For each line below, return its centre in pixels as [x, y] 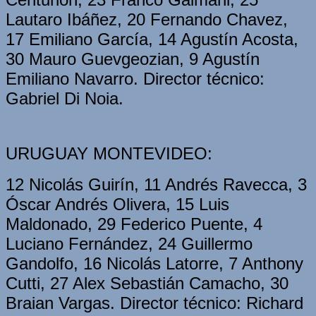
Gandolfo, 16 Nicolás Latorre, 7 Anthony [154, 263]
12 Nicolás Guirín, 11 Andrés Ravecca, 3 [156, 184]
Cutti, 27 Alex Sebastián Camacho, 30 [147, 283]
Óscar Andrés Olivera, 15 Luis [117, 204]
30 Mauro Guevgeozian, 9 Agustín [133, 59]
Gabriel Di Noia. [65, 98]
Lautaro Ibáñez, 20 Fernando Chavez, [147, 19]
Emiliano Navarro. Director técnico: [135, 78]
